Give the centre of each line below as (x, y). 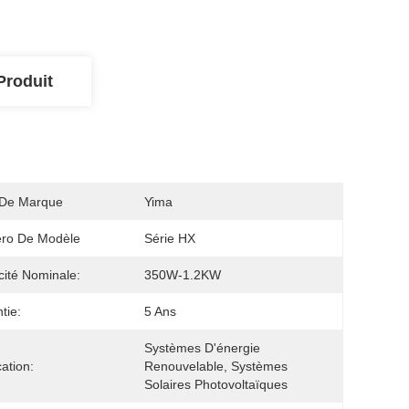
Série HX (170, 238)
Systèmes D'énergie (202, 348)
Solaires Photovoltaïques (216, 384)
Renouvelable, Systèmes (216, 366)
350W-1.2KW (183, 275)
